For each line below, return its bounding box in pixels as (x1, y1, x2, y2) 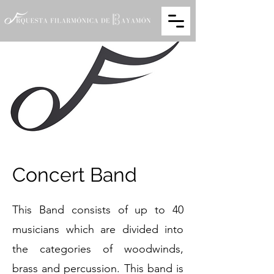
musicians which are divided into (12, 223, 183, 236)
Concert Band (12, 163, 137, 186)
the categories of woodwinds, (12, 242, 183, 256)
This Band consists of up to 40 (12, 203, 183, 217)
